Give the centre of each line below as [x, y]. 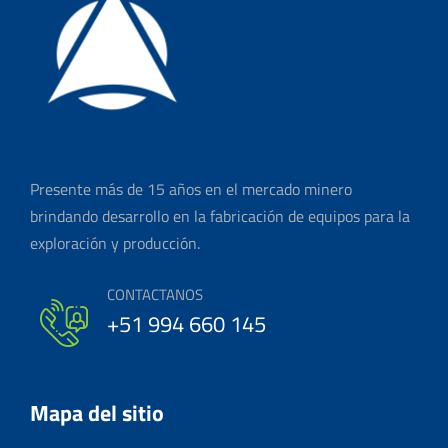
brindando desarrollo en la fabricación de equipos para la [220, 216]
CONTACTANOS [155, 294]
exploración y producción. [115, 243]
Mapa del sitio [97, 413]
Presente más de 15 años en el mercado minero [191, 189]
